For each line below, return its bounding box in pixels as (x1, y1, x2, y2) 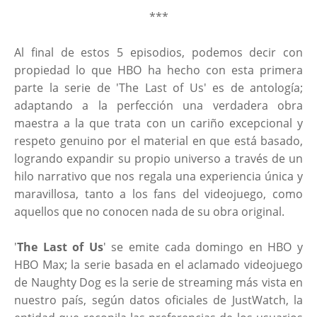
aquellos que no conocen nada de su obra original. (14, 203, 287, 219)
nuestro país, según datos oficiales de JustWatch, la (14, 292, 303, 308)
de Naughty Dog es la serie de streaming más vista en (14, 274, 303, 290)
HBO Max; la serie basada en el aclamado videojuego (14, 256, 303, 272)
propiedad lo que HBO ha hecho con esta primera (14, 62, 303, 78)
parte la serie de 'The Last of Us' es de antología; (14, 79, 303, 96)
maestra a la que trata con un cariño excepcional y (14, 115, 303, 131)
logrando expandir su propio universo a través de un (14, 150, 303, 166)
